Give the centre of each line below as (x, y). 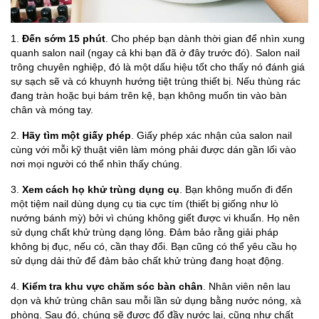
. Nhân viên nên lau (247, 287)
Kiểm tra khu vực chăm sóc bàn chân (111, 287)
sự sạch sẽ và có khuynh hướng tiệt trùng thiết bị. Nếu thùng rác (156, 82)
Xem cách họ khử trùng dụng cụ (101, 190)
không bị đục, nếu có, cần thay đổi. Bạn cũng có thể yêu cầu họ (154, 247)
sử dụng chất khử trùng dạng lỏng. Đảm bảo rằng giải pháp (145, 232)
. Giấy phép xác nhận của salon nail (211, 136)
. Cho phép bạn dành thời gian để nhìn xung (205, 39)
